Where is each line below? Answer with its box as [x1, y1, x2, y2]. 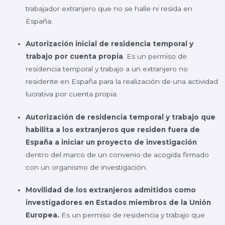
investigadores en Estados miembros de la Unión [26, 198, 211, 207]
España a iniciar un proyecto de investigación [26, 138, 197, 146]
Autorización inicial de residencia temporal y [26, 40, 194, 48]
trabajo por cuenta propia [26, 52, 124, 61]
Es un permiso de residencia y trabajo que [59, 211, 205, 219]
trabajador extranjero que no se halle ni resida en [26, 4, 193, 13]
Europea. [26, 211, 60, 219]
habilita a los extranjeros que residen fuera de [26, 125, 200, 134]
